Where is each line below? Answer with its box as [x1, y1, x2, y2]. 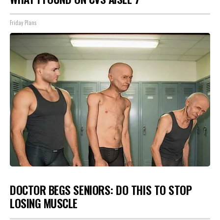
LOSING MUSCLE [10, 195, 78, 212]
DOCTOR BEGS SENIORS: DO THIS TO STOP [10, 182, 192, 198]
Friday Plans [10, 19, 37, 27]
